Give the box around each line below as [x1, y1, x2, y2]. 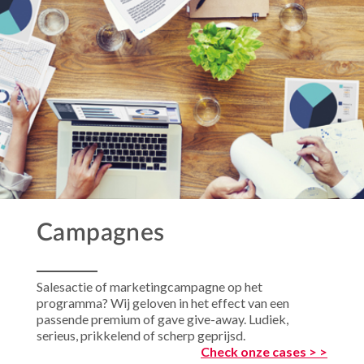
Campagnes [37, 220, 165, 245]
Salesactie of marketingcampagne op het [37, 278, 262, 294]
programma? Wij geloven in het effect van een [37, 294, 289, 310]
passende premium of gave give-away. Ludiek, [37, 310, 288, 327]
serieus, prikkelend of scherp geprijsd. [37, 327, 245, 343]
